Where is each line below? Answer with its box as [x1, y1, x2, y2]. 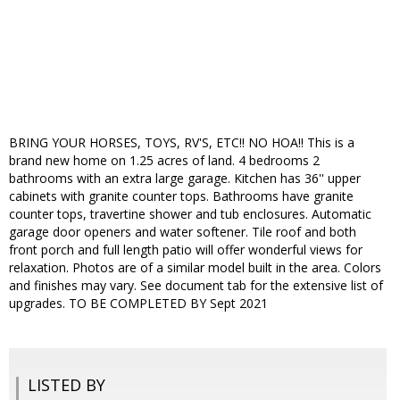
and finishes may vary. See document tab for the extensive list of [9, 277, 383, 295]
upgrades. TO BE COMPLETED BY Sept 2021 [9, 295, 268, 312]
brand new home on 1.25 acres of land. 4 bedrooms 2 [9, 152, 320, 170]
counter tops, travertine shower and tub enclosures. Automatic [9, 205, 371, 223]
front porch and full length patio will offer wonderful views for [9, 241, 362, 259]
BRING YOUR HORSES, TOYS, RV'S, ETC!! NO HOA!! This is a [9, 134, 354, 152]
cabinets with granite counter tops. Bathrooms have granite [9, 187, 354, 205]
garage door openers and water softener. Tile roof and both [9, 223, 356, 241]
